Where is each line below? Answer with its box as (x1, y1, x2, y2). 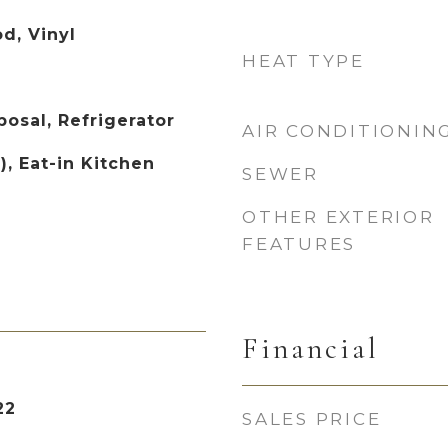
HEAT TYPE (242, 51, 365, 71)
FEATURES (242, 234, 356, 254)
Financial (242, 331, 379, 366)
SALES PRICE (242, 409, 382, 429)
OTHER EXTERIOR (242, 207, 435, 227)
